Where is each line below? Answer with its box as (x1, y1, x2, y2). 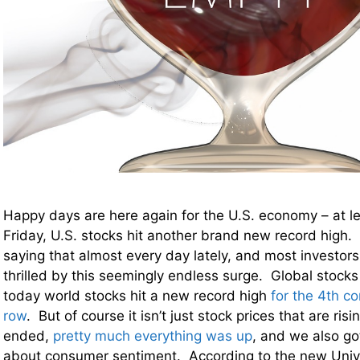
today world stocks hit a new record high (3, 288, 271, 305)
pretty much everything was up (53, 328, 252, 345)
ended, (3, 328, 53, 345)
